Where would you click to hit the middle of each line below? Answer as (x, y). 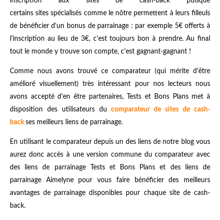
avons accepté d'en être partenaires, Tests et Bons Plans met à (110, 96)
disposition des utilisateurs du (61, 109)
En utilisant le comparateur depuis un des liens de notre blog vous (110, 142)
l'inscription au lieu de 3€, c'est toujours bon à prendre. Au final (110, 39)
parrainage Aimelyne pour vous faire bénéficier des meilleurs (110, 180)
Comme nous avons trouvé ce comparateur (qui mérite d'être (110, 71)
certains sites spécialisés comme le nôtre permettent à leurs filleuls (110, 13)
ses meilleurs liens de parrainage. (74, 122)
